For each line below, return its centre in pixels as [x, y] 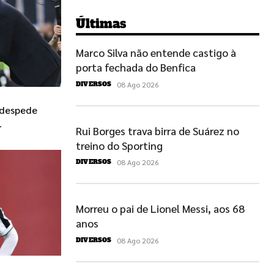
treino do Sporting [119, 145]
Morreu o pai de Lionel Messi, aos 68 [160, 209]
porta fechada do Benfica [136, 67]
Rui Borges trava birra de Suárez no [157, 130]
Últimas [101, 24]
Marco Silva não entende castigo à [156, 52]
